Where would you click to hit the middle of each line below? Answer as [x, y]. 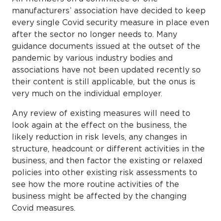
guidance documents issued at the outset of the [106, 46]
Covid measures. [44, 207]
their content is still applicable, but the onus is [104, 81]
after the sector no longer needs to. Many [94, 34]
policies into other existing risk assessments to [105, 172]
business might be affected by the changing [99, 196]
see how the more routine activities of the [95, 184]
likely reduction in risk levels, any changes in [99, 136]
